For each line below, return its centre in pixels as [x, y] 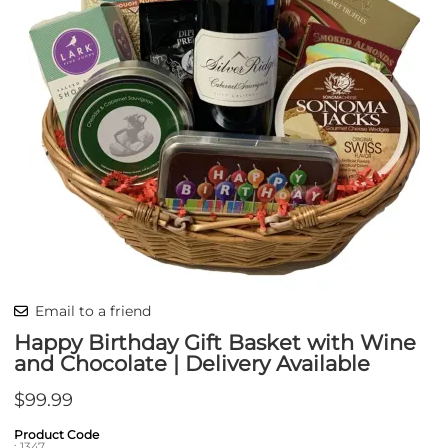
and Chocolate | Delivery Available [192, 363]
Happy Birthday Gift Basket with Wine [215, 342]
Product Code [56, 435]
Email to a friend [93, 310]
